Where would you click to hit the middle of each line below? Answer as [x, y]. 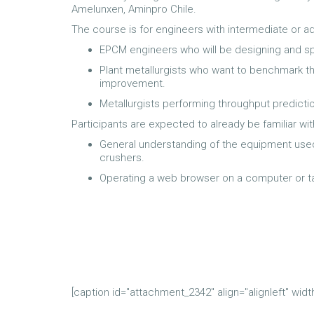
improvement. [132, 83]
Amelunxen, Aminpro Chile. [134, 9]
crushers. [122, 158]
